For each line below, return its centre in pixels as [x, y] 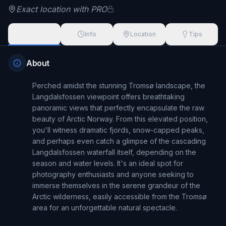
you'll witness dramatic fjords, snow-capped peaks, [118, 130]
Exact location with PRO [62, 9]
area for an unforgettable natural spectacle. [105, 207]
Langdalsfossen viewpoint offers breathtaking [108, 96]
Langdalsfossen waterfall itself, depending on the [114, 152]
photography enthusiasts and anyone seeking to [113, 174]
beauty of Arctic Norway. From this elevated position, [120, 119]
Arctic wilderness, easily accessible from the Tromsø [120, 196]
